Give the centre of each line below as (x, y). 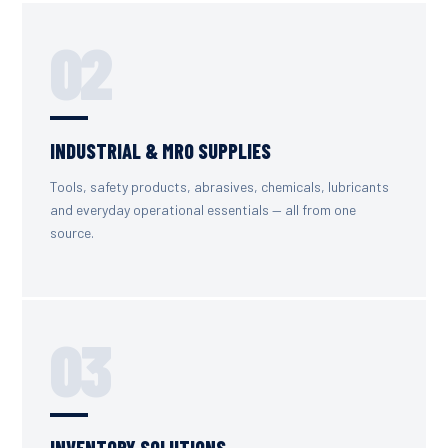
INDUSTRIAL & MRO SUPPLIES (160, 151)
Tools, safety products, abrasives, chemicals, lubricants (219, 187)
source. (72, 233)
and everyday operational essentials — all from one (203, 210)
